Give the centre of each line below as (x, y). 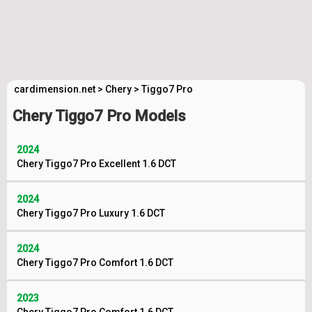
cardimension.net (55, 89)
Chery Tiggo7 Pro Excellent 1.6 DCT (96, 164)
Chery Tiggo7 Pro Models (99, 116)
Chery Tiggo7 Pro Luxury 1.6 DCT (91, 213)
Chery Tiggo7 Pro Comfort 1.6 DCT (95, 263)
